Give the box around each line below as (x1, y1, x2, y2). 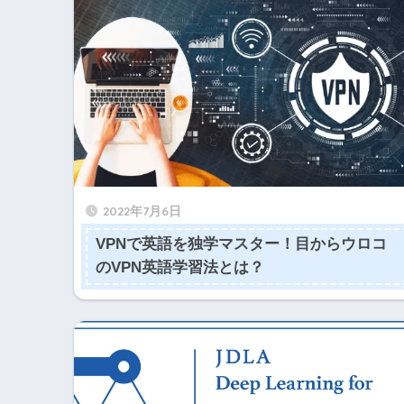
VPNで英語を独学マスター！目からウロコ (95, 235, 387, 253)
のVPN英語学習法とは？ (95, 259, 264, 277)
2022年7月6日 (103, 202, 181, 218)
